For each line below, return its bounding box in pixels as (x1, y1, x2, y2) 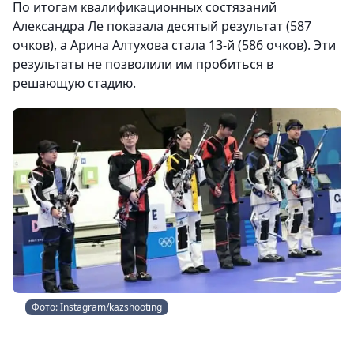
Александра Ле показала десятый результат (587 (13, 17, 311, 36)
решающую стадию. (13, 74, 136, 92)
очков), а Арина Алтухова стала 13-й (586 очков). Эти (13, 36, 336, 55)
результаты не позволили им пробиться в (13, 55, 273, 73)
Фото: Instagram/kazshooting (32, 299, 162, 314)
